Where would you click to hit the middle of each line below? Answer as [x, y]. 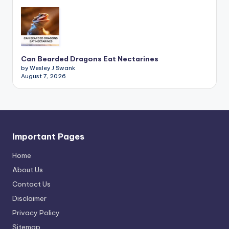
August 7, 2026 [43, 76]
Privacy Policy [36, 212]
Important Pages [48, 136]
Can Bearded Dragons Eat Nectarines [90, 59]
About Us [28, 169]
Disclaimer [29, 198]
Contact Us [31, 184]
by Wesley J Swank [48, 68]
